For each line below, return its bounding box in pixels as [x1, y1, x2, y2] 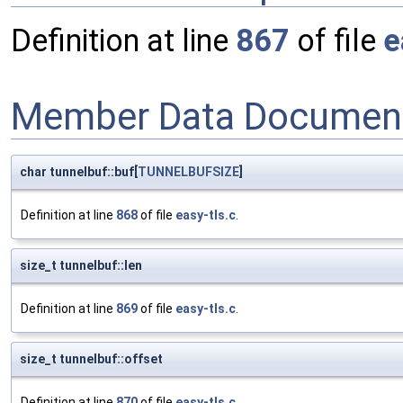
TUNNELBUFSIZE [138, 165, 239, 180]
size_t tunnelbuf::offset [20, 352, 163, 367]
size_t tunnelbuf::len [20, 258, 142, 273]
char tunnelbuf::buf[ [20, 165, 138, 180]
